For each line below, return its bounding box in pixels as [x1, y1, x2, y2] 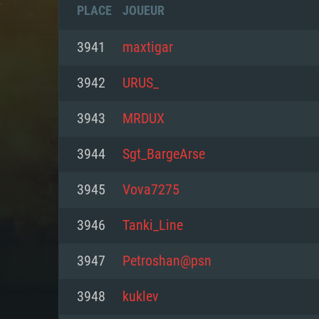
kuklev [122, 290, 159, 304]
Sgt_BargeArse [122, 147, 205, 162]
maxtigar [122, 41, 173, 55]
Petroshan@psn [122, 254, 211, 268]
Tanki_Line [122, 219, 183, 233]
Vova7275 [122, 183, 179, 197]
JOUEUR [122, 3, 164, 18]
